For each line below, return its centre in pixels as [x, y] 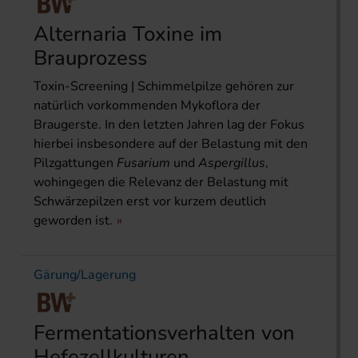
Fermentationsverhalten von [164, 333]
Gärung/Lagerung [85, 275]
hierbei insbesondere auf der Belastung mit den [171, 144]
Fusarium [143, 163]
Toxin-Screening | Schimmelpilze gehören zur [164, 87]
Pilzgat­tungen [75, 163]
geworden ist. [73, 221]
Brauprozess [90, 58]
